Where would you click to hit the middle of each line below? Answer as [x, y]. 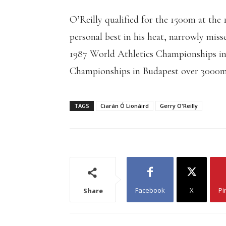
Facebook [150, 190]
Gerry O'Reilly [179, 105]
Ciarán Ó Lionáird [125, 105]
